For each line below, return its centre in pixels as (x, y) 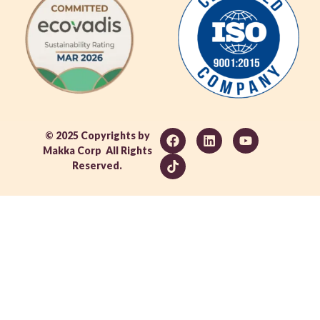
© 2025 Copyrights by (97, 135)
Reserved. (97, 165)
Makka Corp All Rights (97, 150)
